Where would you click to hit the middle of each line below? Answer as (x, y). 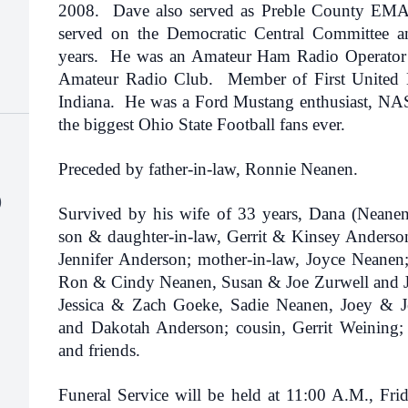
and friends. (99, 350)
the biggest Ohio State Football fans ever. (206, 124)
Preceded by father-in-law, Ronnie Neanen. (208, 169)
